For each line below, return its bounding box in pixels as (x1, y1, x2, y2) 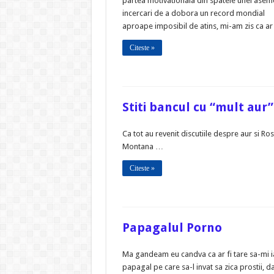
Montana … (122, 142, 163, 152)
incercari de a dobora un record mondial (122, 9, 265, 18)
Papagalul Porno (122, 220, 222, 235)
